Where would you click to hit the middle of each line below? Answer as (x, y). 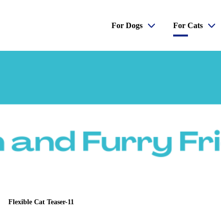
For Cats (188, 25)
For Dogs (127, 25)
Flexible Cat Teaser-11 (41, 202)
